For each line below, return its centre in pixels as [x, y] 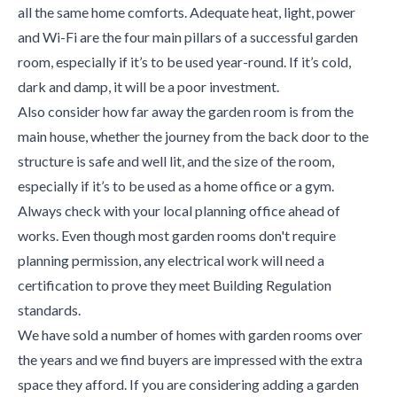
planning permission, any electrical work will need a [171, 260]
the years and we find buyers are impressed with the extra [190, 359]
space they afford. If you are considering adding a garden [188, 384]
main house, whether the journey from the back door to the [193, 136]
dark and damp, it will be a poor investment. [148, 86]
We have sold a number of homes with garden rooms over [190, 335]
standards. [49, 310]
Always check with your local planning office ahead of [179, 210]
